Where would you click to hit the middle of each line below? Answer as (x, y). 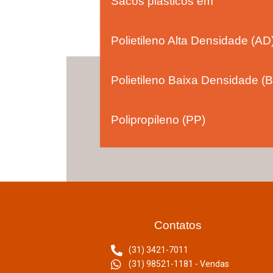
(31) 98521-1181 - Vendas (179, 264)
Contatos (178, 225)
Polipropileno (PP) (158, 119)
